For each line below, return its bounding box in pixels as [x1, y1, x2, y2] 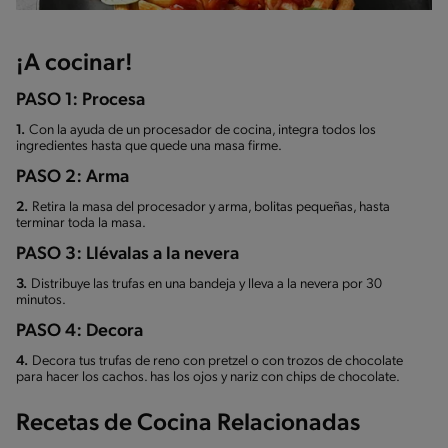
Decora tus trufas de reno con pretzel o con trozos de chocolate [32, 354, 403, 370]
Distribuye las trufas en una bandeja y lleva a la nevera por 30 [31, 277, 382, 293]
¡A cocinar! [16, 52, 133, 77]
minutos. [16, 293, 66, 309]
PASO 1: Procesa [16, 91, 145, 111]
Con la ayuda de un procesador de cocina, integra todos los [29, 123, 376, 139]
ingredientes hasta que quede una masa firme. [16, 139, 282, 155]
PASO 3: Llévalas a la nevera [16, 245, 239, 265]
